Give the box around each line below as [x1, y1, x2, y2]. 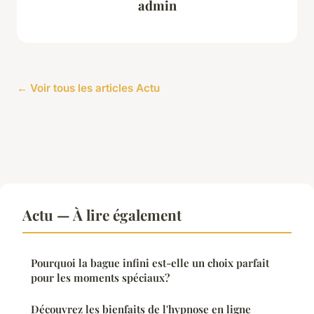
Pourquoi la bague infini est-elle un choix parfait [31, 256, 269, 271]
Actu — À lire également [22, 205, 182, 225]
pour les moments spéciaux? [31, 271, 170, 285]
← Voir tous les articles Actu [17, 81, 160, 95]
